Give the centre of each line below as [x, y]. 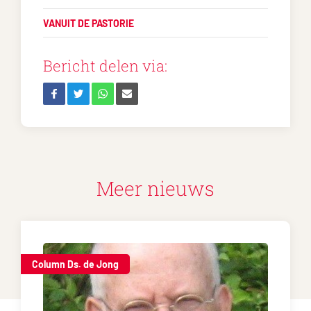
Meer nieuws [155, 188]
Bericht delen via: [105, 66]
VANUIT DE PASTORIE [89, 23]
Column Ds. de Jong [75, 264]
